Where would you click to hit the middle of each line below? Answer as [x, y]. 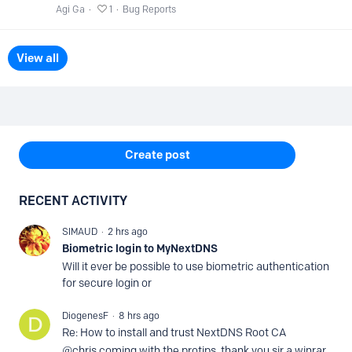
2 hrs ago [128, 231]
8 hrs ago [139, 315]
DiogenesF [85, 315]
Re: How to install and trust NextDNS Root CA [174, 333]
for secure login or [107, 283]
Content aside [62, 142]
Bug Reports [149, 9]
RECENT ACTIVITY [73, 201]
